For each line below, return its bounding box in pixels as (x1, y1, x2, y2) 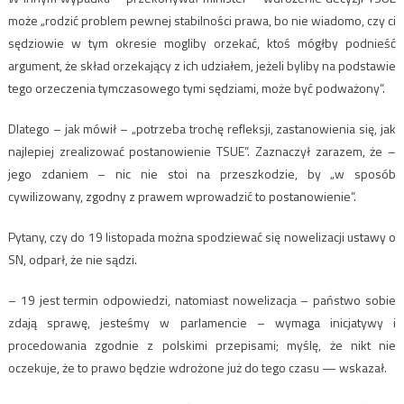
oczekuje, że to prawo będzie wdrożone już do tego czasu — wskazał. (7, 358, 387, 378)
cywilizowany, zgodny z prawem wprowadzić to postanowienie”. (7, 187, 356, 207)
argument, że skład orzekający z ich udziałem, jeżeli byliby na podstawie (7, 56, 397, 76)
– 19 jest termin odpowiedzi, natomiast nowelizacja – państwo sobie (7, 290, 397, 310)
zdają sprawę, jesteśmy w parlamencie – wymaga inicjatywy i (7, 313, 397, 333)
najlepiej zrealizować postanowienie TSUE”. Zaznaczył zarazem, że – (7, 142, 397, 161)
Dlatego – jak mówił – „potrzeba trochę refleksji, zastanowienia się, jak (7, 119, 397, 139)
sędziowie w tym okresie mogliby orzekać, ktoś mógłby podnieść (7, 33, 397, 53)
